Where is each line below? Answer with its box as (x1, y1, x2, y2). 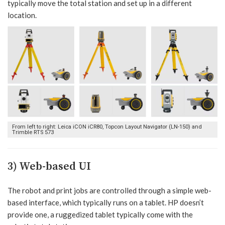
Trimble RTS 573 (12, 129, 54, 136)
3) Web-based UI (8, 159, 91, 173)
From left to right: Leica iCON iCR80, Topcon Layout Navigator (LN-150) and (12, 123, 202, 130)
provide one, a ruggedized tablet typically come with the (8, 209, 193, 219)
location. (8, 10, 37, 20)
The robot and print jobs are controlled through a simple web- (8, 185, 211, 195)
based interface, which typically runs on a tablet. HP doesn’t (8, 197, 204, 207)
